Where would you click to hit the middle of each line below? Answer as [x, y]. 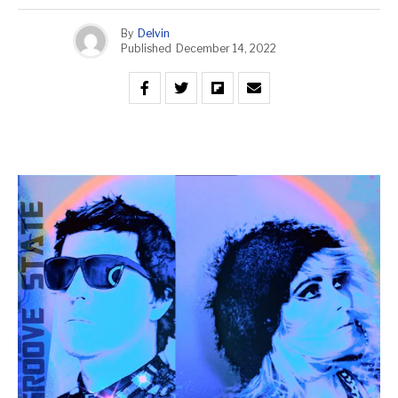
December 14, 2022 [226, 48]
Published [146, 48]
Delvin [154, 33]
